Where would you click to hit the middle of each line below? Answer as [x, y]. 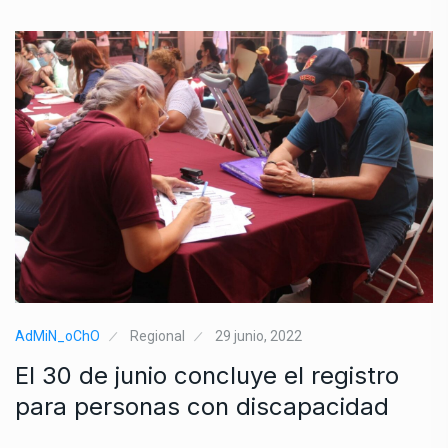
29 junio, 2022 [258, 335]
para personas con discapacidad [202, 406]
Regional [157, 335]
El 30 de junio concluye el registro [207, 375]
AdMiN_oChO [57, 335]
